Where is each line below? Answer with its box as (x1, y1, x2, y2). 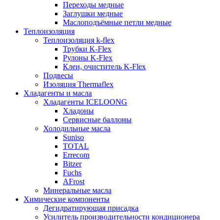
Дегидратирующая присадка (43, 203, 138, 212)
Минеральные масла (43, 186, 111, 194)
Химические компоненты (24, 194, 110, 203)
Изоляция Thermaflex (43, 80, 113, 88)
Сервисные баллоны (63, 115, 132, 124)
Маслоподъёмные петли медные (63, 18, 171, 27)
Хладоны (63, 106, 94, 115)
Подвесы (43, 71, 73, 80)
